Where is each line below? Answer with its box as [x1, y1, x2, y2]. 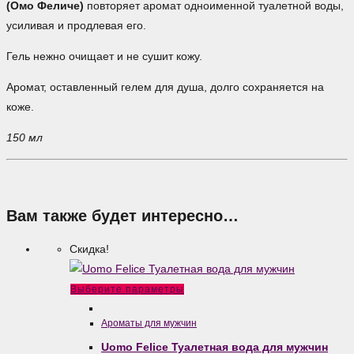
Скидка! [70, 243, 109, 256]
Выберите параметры [70, 284, 184, 296]
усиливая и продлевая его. [6, 19, 146, 32]
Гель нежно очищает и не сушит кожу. [6, 50, 202, 63]
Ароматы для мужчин [101, 318, 197, 330]
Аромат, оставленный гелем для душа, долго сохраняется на [6, 81, 324, 94]
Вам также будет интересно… [6, 206, 239, 224]
